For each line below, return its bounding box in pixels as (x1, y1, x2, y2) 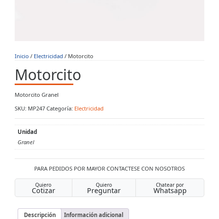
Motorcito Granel (15, 91, 59, 99)
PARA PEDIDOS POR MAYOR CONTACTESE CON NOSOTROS (34, 165, 185, 173)
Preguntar (87, 186, 121, 196)
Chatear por (156, 181, 184, 189)
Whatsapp (153, 186, 187, 196)
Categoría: (46, 105, 74, 112)
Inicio (15, 52, 29, 60)
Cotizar (31, 186, 55, 196)
